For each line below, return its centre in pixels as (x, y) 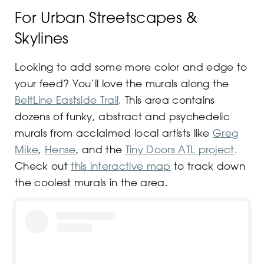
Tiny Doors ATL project (180, 149)
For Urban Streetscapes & (106, 17)
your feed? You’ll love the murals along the (122, 83)
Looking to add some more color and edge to (131, 66)
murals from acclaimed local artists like (114, 132)
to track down (208, 165)
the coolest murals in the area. (91, 182)
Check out (43, 165)
